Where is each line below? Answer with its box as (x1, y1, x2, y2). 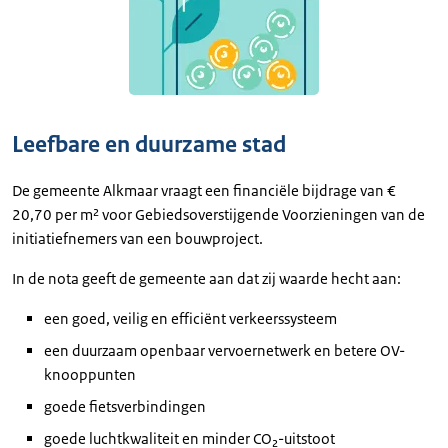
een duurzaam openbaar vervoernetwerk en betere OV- (44, 341, 405, 360)
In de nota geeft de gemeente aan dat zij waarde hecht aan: (12, 269, 401, 288)
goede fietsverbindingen (44, 397, 206, 416)
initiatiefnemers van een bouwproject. (12, 229, 263, 248)
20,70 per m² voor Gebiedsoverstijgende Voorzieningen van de (12, 205, 425, 224)
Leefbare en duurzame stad (12, 130, 286, 159)
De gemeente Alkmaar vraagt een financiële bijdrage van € (12, 181, 396, 200)
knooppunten (44, 365, 136, 384)
